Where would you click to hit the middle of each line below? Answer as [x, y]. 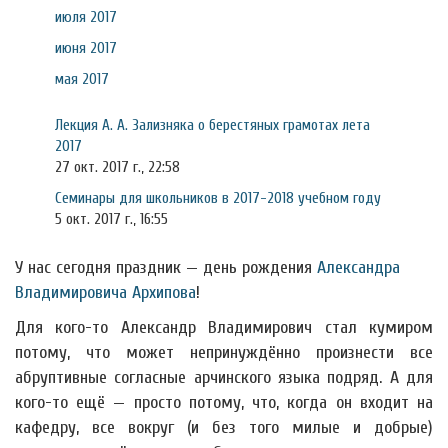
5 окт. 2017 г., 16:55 [111, 219]
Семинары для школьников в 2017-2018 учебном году [218, 198]
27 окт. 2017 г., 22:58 [117, 167]
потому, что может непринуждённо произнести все [224, 352]
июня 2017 [86, 48]
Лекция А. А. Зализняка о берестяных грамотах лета [212, 125]
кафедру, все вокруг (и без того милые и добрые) [224, 427]
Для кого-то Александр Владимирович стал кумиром [224, 327]
